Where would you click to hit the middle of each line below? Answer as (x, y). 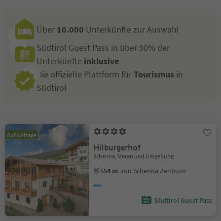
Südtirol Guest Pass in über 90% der (103, 48)
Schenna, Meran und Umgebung (134, 156)
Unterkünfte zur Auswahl (131, 29)
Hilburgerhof (117, 148)
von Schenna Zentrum (153, 171)
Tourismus (154, 74)
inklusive (101, 61)
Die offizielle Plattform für (85, 74)
